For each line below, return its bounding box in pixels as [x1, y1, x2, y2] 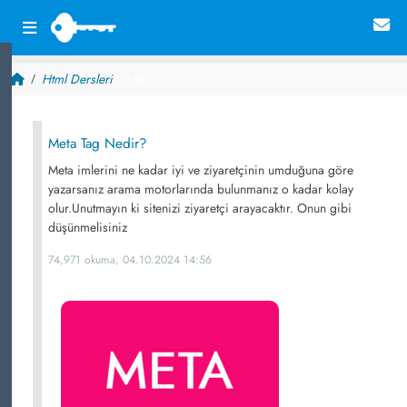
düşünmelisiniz [48, 218, 127, 236]
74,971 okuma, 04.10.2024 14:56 [48, 252, 212, 268]
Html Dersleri [41, 70, 113, 88]
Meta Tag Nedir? [48, 134, 147, 154]
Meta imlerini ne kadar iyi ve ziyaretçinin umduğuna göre [48, 161, 353, 179]
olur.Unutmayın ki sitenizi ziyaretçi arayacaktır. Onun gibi [48, 199, 352, 217]
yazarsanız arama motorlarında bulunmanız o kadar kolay [48, 180, 353, 198]
